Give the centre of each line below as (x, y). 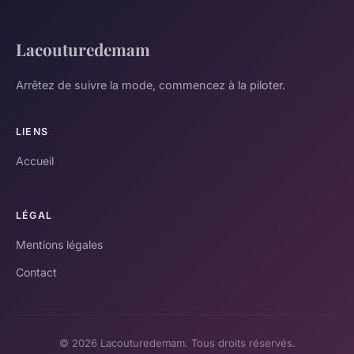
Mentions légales (59, 244)
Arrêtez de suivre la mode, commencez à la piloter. (151, 85)
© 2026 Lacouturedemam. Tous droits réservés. (177, 343)
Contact (36, 272)
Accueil (35, 160)
